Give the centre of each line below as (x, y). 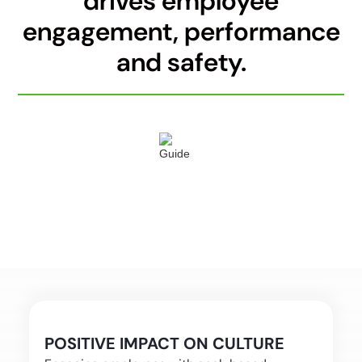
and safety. (181, 63)
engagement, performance (181, 32)
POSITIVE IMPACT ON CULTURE (164, 343)
